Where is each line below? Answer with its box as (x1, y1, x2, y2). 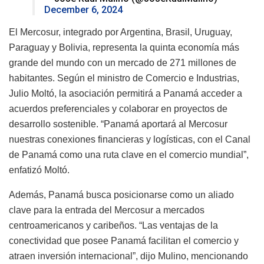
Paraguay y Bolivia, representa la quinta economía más (9, 42, 239, 53)
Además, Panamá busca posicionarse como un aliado (9, 190, 234, 200)
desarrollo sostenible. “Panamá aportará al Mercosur (9, 119, 227, 130)
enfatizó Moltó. (9, 165, 70, 176)
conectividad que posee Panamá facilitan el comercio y (9, 236, 239, 246)
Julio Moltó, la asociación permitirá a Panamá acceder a (9, 88, 242, 99)
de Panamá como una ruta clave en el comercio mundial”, (9, 150, 249, 160)
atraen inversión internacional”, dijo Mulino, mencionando (9, 251, 248, 262)
